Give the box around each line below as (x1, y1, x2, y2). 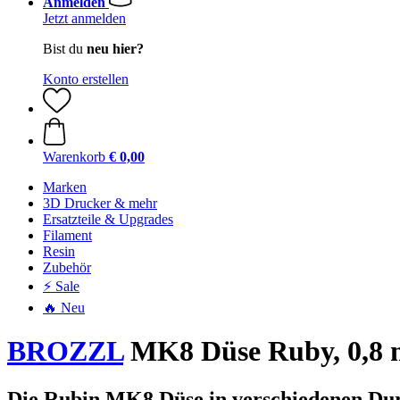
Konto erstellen (43, 71, 129, 87)
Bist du (43, 41, 87, 56)
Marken (43, 179, 87, 195)
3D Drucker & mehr (43, 196, 157, 211)
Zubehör (43, 260, 91, 275)
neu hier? (87, 41, 144, 56)
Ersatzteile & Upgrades (43, 212, 173, 227)
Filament (43, 228, 92, 243)
